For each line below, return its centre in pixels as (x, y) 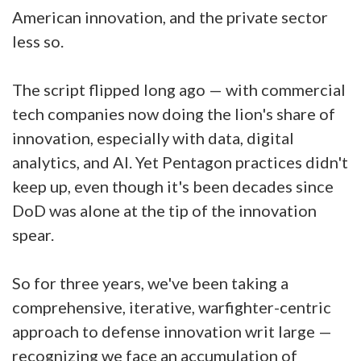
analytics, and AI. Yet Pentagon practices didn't (180, 162)
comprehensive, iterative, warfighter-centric (172, 307)
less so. (39, 41)
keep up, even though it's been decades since (173, 186)
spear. (33, 234)
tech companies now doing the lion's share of (174, 114)
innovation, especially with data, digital (153, 138)
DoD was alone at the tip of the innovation (164, 210)
